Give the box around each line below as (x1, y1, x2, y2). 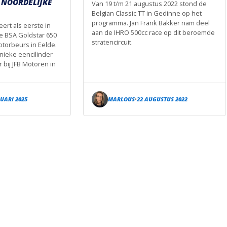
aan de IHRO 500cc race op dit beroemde (92, 27, 215, 37)
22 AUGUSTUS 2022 (137, 95, 187, 103)
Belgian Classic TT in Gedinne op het (92, 8, 202, 18)
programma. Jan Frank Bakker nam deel (92, 18, 210, 27)
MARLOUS (108, 95, 135, 103)
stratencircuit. (92, 37, 133, 47)
